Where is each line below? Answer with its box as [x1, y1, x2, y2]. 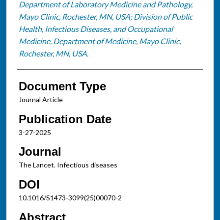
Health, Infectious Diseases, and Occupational [18, 24, 173, 33]
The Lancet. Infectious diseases [18, 161, 117, 169]
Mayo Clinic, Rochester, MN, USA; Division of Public [18, 11, 192, 21]
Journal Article [18, 95, 63, 104]
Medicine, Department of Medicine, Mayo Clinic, [18, 36, 181, 46]
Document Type [18, 79, 106, 93]
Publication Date [18, 112, 111, 126]
